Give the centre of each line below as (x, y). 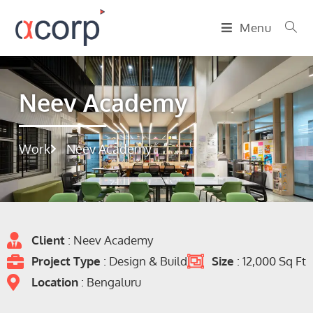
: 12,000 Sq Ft (271, 261)
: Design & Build (145, 261)
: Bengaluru (111, 282)
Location (56, 282)
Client (50, 240)
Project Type (67, 261)
